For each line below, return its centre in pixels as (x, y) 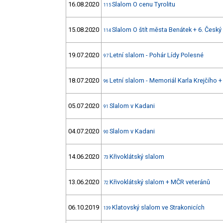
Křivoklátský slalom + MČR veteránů (160, 182)
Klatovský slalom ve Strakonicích (158, 208)
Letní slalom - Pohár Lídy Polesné (157, 55)
